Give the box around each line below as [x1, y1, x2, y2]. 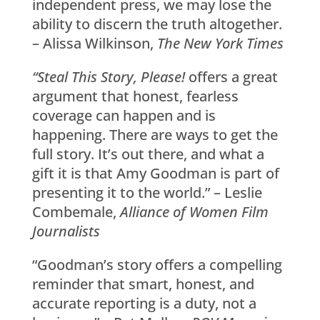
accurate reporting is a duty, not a [31, 293, 256, 313]
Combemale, [31, 201, 120, 221]
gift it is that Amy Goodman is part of [31, 163, 279, 183]
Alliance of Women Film [119, 201, 269, 221]
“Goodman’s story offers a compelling [31, 254, 282, 274]
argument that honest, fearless [31, 86, 239, 106]
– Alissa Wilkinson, [31, 33, 157, 53]
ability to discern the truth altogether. [31, 14, 282, 34]
